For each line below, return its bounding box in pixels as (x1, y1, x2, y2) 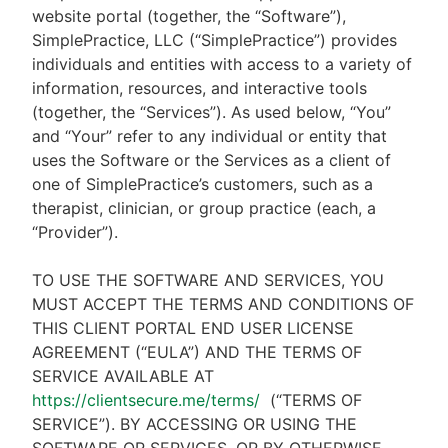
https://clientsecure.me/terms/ (32, 390, 260, 410)
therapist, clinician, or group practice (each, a (32, 198, 376, 218)
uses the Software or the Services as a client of (32, 150, 391, 170)
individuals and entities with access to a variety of (32, 54, 412, 74)
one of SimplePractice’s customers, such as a (32, 174, 373, 194)
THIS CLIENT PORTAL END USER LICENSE (32, 318, 354, 338)
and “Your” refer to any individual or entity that (32, 126, 387, 146)
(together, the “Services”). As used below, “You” (32, 102, 391, 122)
